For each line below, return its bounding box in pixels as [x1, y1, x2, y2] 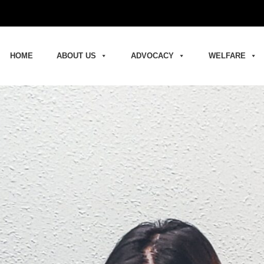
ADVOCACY [131, 51, 174, 60]
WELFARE [209, 51, 246, 60]
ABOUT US [57, 51, 96, 60]
